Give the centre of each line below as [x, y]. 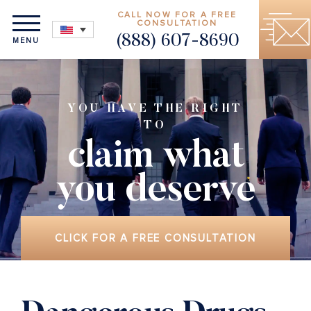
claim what [155, 158]
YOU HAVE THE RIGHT [155, 109]
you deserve [155, 192]
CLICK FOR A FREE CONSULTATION [155, 238]
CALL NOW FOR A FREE [177, 15]
